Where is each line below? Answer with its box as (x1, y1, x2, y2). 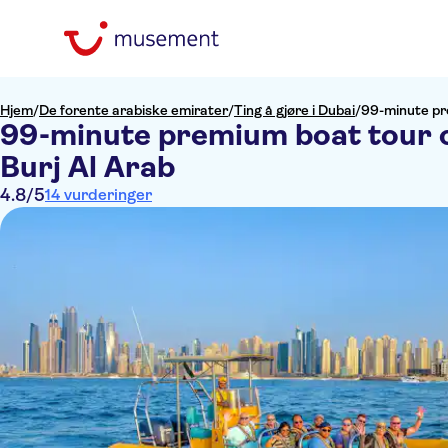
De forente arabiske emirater (39, 102, 228, 118)
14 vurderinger (45, 185, 152, 204)
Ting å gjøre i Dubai (234, 102, 355, 118)
